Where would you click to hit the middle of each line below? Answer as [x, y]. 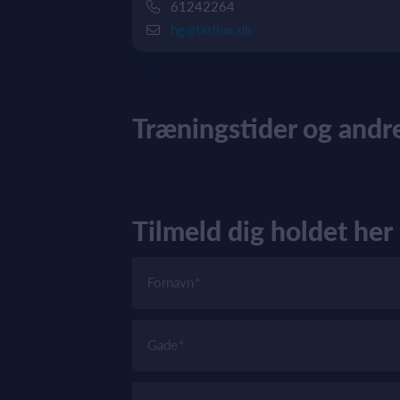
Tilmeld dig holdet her [262, 231]
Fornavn [171, 283]
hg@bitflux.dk [211, 30]
